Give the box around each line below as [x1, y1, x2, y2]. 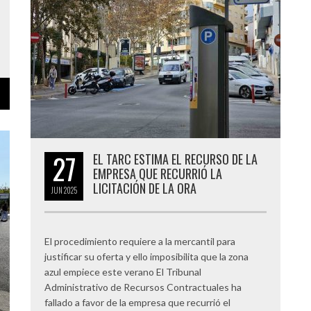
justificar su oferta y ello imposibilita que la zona [44, 251, 249, 262]
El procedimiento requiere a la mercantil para [44, 235, 235, 247]
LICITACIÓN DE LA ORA [93, 179, 196, 197]
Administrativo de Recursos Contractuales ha [44, 281, 242, 293]
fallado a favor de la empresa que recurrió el [44, 296, 230, 308]
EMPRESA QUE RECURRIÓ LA [93, 165, 222, 183]
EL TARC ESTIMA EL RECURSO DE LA [93, 150, 258, 168]
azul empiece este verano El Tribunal [44, 266, 201, 278]
